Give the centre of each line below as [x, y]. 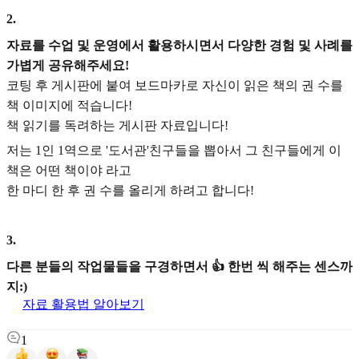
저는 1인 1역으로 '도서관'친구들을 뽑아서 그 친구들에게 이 [174, 151]
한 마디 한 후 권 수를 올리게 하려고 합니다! [130, 191]
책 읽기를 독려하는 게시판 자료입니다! [117, 125]
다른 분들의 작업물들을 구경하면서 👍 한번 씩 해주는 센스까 [179, 266]
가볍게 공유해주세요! [68, 65]
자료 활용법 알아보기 [83, 304]
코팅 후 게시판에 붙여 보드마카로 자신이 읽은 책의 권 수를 [175, 85]
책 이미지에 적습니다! [69, 105]
